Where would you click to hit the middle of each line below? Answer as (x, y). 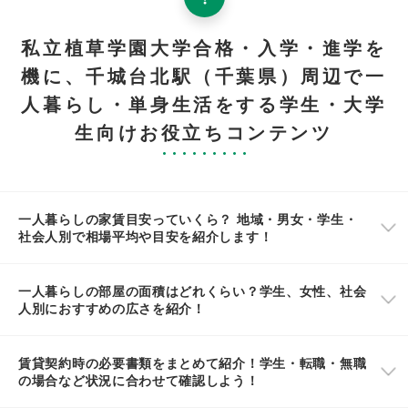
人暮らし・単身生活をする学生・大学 (204, 103)
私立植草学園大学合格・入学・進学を (204, 46)
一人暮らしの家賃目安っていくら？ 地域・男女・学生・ (188, 218)
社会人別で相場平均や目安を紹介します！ (146, 235)
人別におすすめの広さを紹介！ (112, 307)
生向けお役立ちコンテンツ (204, 131)
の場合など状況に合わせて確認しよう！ (139, 379)
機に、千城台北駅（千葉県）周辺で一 (204, 75)
